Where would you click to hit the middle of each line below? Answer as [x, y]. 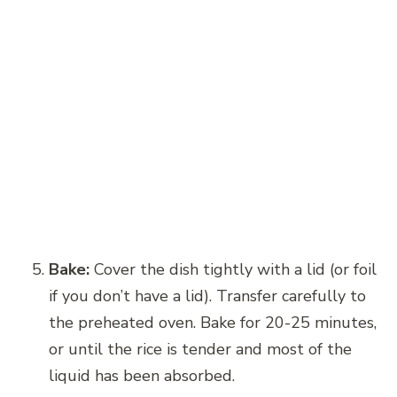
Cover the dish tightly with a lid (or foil [233, 269]
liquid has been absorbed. [142, 375]
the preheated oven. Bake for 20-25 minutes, [213, 322]
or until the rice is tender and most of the [200, 349]
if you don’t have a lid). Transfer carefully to [207, 296]
